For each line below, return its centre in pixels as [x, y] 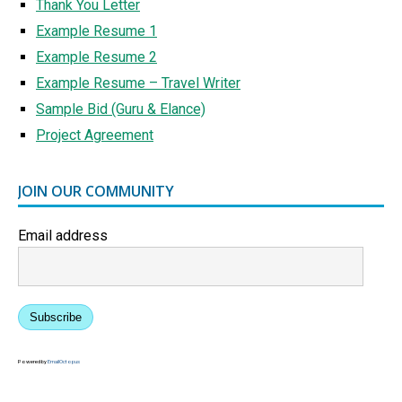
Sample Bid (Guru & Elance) [121, 109]
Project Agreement [95, 135]
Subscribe [56, 318]
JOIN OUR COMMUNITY [96, 192]
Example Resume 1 [96, 31]
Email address [63, 236]
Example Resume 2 [96, 57]
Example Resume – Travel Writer [138, 83]
